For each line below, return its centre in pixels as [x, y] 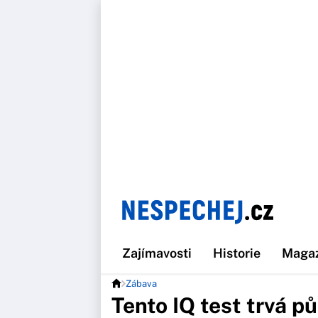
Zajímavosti [157, 253]
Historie [237, 253]
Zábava [141, 284]
